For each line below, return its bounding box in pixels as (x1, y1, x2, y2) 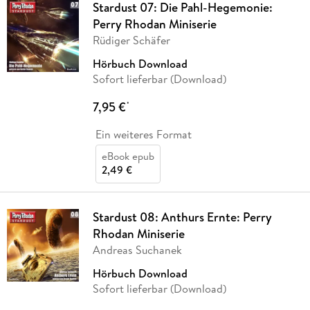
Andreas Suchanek (92, 242, 182, 258)
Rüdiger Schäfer (92, 33, 170, 48)
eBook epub (101, 149, 154, 164)
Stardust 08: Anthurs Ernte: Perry (92, 208, 272, 226)
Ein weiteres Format (95, 127, 192, 143)
